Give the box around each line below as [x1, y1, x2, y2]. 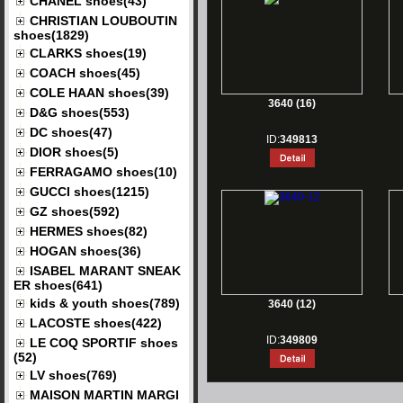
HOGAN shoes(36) [30, 244, 141, 258]
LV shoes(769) [30, 368, 117, 382]
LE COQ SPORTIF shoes [30, 336, 178, 350]
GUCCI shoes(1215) [30, 184, 149, 199]
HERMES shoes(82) [30, 224, 148, 238]
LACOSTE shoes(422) [30, 316, 162, 330]
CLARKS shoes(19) [30, 46, 147, 60]
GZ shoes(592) [30, 204, 120, 219]
